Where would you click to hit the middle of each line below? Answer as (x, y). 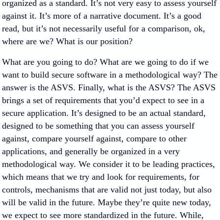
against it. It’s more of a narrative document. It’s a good (102, 16)
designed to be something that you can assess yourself (98, 126)
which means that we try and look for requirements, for (101, 177)
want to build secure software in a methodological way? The (110, 75)
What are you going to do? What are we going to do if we (105, 62)
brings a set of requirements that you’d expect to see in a (103, 100)
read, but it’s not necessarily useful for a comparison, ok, (104, 28)
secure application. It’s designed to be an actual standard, (104, 113)
